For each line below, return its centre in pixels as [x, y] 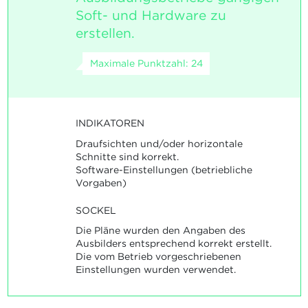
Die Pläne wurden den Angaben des [160, 231]
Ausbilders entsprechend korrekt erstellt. [173, 244]
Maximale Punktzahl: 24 [146, 64]
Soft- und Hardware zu [151, 16]
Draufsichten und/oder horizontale [159, 143]
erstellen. [105, 34]
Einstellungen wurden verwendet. [155, 270]
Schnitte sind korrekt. [127, 156]
